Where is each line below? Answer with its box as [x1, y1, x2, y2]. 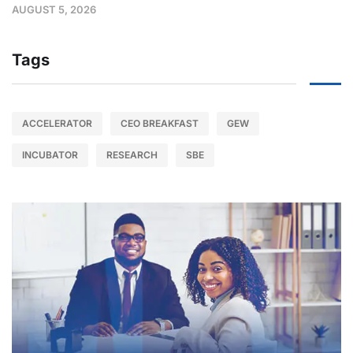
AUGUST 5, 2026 [12, 2, 96, 16]
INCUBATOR [22, 148, 78, 161]
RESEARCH [106, 148, 158, 161]
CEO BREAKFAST [121, 117, 199, 129]
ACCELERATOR [22, 117, 92, 129]
